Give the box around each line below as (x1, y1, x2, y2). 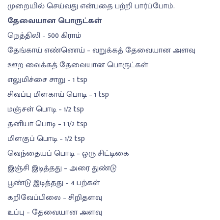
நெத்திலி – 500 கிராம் (7, 29, 82, 43)
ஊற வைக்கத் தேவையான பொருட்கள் (7, 58, 148, 72)
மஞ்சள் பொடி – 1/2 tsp (7, 103, 84, 116)
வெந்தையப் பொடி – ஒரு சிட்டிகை (7, 147, 129, 161)
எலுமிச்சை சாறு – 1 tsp (7, 73, 87, 87)
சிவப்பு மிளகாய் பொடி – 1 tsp (7, 88, 109, 102)
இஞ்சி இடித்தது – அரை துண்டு (7, 162, 116, 175)
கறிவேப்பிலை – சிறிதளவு (7, 191, 102, 205)
